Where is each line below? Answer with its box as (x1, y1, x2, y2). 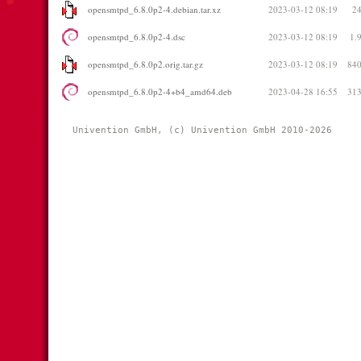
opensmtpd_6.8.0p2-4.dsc (88, 31, 185, 43)
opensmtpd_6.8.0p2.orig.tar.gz (88, 58, 203, 70)
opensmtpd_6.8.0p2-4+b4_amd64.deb (88, 85, 232, 98)
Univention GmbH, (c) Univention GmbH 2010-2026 (73, 125, 338, 135)
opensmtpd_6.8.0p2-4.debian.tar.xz (88, 3, 221, 15)
